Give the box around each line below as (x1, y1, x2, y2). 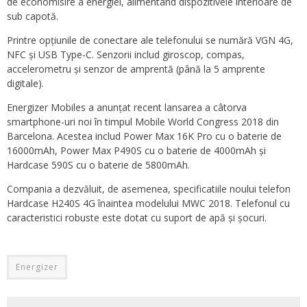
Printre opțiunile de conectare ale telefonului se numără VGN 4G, (7, 34, 293, 47)
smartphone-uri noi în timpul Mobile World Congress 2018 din (7, 115, 279, 129)
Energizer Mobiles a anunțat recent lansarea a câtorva (7, 101, 247, 114)
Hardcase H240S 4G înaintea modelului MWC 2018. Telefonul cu (7, 197, 290, 210)
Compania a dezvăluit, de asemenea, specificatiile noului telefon (7, 182, 291, 196)
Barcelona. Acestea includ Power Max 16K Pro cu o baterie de (7, 130, 282, 143)
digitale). (7, 77, 44, 90)
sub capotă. (7, 10, 58, 23)
